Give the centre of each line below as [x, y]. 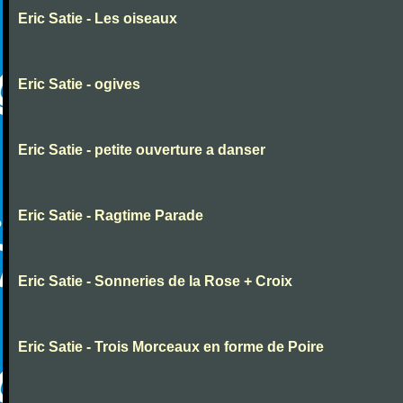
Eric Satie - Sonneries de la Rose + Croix [155, 281]
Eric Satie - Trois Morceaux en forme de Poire [171, 347]
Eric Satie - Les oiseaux [98, 18]
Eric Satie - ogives [79, 84]
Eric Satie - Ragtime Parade [111, 215]
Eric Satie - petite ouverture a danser [142, 150]
